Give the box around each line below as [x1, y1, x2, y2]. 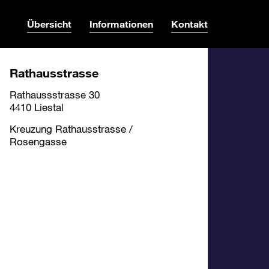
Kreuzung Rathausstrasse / [10, 122, 133, 135]
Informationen [89, 18, 153, 29]
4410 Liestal [10, 101, 64, 113]
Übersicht [27, 18, 71, 29]
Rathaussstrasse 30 [10, 88, 100, 101]
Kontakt [171, 18, 208, 29]
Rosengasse [10, 135, 67, 148]
